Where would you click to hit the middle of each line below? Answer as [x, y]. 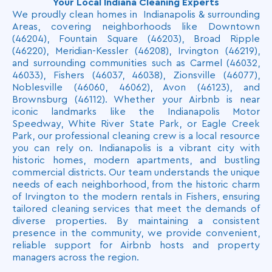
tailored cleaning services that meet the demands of [136, 209]
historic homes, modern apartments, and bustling [136, 160]
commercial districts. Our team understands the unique [136, 172]
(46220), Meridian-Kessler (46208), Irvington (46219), [136, 51]
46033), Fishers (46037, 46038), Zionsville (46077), [136, 75]
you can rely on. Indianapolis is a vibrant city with [136, 148]
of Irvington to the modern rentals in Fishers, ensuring [136, 197]
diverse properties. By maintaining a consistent [136, 221]
